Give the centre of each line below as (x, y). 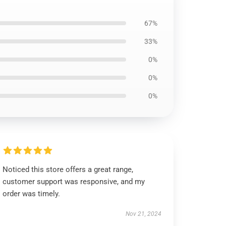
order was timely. (32, 194)
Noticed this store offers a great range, (68, 169)
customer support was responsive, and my (74, 182)
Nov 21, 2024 (143, 214)
